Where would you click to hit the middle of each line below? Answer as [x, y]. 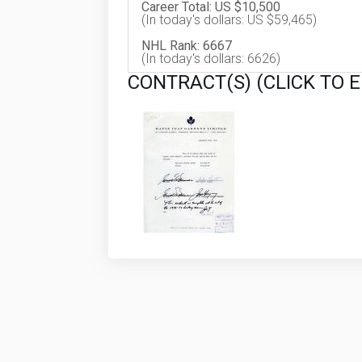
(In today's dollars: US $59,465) [229, 20]
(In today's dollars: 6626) [211, 59]
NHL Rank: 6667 [187, 46]
